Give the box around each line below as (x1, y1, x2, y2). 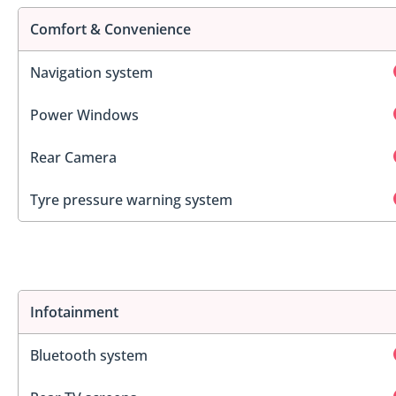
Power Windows (30, 104, 139, 125)
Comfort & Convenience (30, 19, 191, 39)
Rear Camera (30, 147, 117, 167)
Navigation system (30, 62, 153, 82)
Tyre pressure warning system (30, 189, 232, 209)
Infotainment (30, 302, 118, 323)
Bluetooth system (30, 346, 148, 366)
